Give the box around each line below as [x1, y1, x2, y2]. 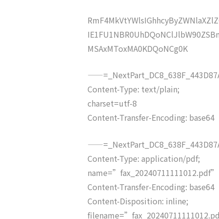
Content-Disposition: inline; [87, 195, 188, 207]
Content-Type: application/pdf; [87, 152, 200, 164]
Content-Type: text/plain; [87, 83, 179, 95]
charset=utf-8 [87, 97, 137, 109]
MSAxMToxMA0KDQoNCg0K [87, 42, 188, 54]
